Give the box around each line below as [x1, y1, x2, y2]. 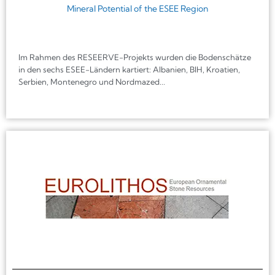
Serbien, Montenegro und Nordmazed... [18, 76, 165, 87]
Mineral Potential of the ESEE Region [67, 2, 208, 14]
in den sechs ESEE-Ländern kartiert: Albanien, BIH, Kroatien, [18, 64, 240, 74]
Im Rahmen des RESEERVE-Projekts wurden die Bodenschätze [18, 52, 251, 62]
